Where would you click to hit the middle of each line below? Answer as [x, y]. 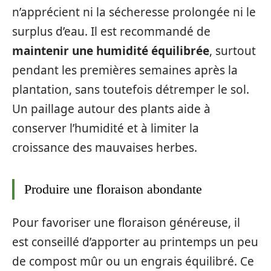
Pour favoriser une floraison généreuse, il [126, 223]
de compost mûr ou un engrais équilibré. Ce [133, 261]
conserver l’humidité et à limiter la [106, 128]
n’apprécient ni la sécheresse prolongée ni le [134, 12]
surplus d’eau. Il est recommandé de [111, 31]
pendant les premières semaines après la [125, 70]
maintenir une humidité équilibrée [111, 51]
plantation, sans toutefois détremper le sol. [131, 89]
